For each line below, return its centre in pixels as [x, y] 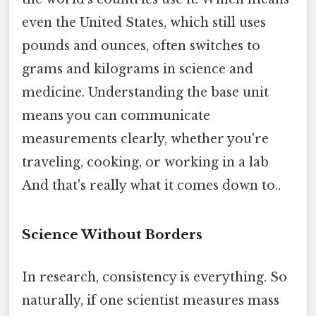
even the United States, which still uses [144, 22]
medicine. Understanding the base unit [145, 92]
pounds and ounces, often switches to [141, 45]
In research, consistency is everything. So [154, 277]
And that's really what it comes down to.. [151, 185]
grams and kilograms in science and [138, 69]
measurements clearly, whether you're [145, 139]
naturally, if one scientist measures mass [151, 300]
